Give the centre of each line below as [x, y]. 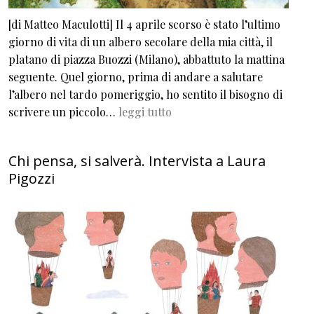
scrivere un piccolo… [63, 112]
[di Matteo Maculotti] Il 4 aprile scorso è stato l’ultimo [144, 25]
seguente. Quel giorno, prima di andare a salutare [136, 77]
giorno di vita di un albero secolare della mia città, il [141, 42]
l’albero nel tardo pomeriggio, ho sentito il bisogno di [145, 95]
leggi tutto [145, 112]
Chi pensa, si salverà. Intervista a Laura [137, 161]
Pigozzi [32, 179]
